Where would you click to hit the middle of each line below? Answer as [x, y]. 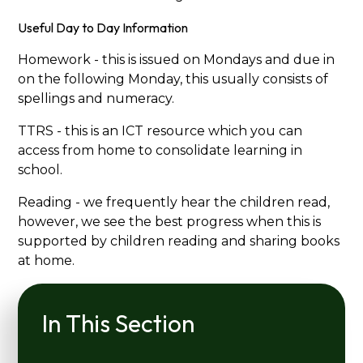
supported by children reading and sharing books [179, 241]
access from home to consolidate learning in [160, 151]
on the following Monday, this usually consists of [173, 79]
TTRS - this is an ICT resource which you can [160, 131]
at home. [47, 261]
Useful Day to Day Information [103, 28]
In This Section [119, 324]
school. [41, 170]
